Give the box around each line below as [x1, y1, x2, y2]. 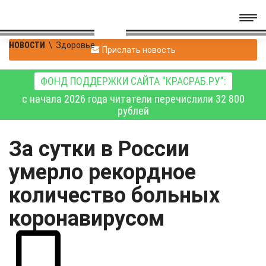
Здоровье [56, 40, 95, 50]
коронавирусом [9, 206, 164, 231]
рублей [117, 104, 149, 117]
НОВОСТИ [9, 40, 45, 50]
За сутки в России [9, 137, 189, 161]
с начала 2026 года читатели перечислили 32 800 [21, 93, 245, 105]
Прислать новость [102, 45, 176, 55]
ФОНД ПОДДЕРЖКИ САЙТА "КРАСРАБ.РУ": [40, 75, 226, 87]
